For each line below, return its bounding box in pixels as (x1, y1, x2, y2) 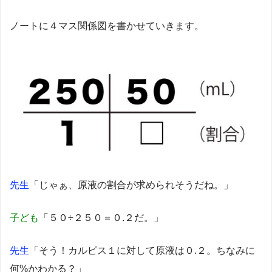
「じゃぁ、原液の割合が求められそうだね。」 (29, 180, 233, 191)
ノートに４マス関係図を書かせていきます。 (10, 21, 204, 32)
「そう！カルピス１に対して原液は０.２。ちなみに (29, 245, 255, 256)
